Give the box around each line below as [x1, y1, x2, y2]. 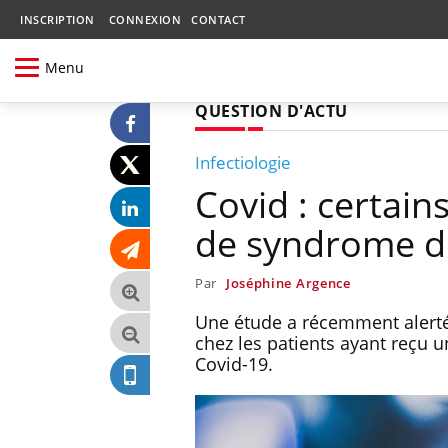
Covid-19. [195, 351, 283, 376]
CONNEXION [108, 12, 181, 27]
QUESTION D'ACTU [195, 99, 348, 122]
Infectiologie [195, 150, 291, 174]
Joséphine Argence [225, 273, 351, 292]
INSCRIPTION [20, 12, 95, 27]
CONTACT [191, 12, 246, 27]
